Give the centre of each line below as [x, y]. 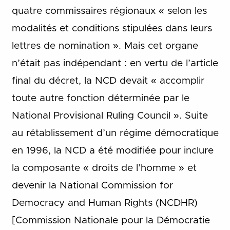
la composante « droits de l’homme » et [104, 168]
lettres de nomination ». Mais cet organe [105, 46]
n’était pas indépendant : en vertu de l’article [115, 63]
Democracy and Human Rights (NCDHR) [104, 203]
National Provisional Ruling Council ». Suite [110, 116]
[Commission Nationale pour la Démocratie [111, 220]
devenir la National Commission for [92, 185]
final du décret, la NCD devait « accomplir [108, 81]
